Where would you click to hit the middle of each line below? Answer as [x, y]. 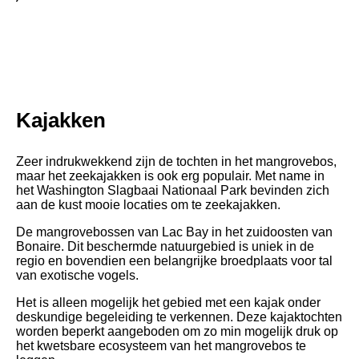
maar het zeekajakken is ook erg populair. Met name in [170, 176]
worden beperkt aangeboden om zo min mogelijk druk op [177, 332]
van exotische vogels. [77, 276]
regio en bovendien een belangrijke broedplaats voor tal [174, 261]
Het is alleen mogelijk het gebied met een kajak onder [168, 303]
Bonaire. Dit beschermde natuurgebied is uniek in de [165, 247]
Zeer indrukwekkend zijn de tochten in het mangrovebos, [176, 162]
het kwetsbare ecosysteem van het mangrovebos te [161, 346]
